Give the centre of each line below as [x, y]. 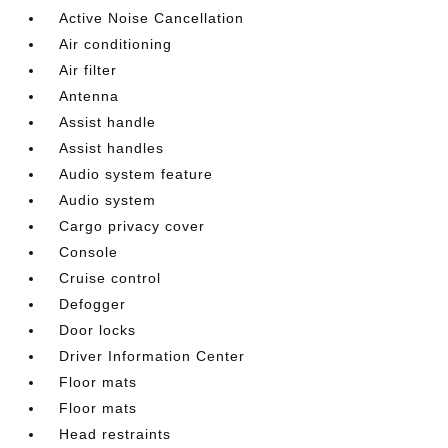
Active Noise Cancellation [152, 18]
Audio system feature [136, 174]
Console [89, 252]
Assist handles [112, 148]
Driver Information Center [152, 356]
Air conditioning [116, 44]
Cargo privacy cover [132, 226]
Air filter [88, 70]
